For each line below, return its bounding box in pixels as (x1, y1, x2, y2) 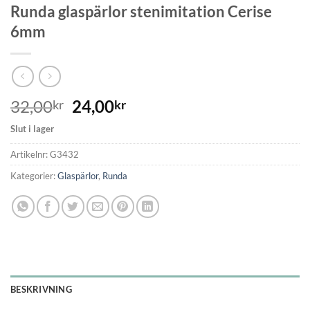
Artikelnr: (10, 149, 50, 161)
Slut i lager (10, 123, 54, 135)
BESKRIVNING (10, 284, 72, 295)
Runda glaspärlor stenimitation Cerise (10, 1, 272, 21)
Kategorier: (10, 170, 57, 182)
